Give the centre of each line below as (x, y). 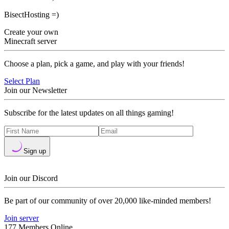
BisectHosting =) (31, 15)
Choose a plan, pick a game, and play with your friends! (94, 64)
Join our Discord (31, 178)
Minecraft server (30, 41)
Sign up (35, 151)
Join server (21, 218)
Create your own (31, 32)
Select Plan (22, 81)
